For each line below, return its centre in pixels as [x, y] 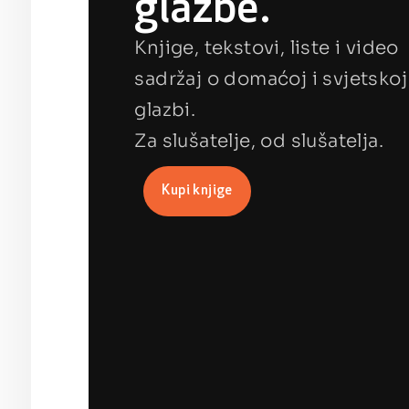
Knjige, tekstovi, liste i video [267, 47]
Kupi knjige [197, 191]
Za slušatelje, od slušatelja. [259, 141]
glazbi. [165, 110]
